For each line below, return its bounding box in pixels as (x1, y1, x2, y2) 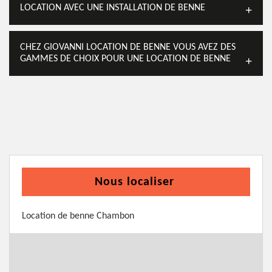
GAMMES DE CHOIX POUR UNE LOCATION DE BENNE (20, 54, 231, 64)
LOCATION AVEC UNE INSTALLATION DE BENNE (20, 3, 205, 13)
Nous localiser (95, 176, 174, 188)
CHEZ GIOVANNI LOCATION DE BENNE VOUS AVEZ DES (20, 42, 236, 52)
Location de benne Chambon (22, 211, 134, 221)
